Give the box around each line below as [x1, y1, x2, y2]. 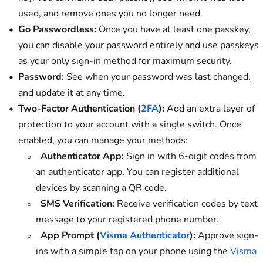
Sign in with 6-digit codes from [124, 149, 257, 163]
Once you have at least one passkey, [96, 22, 251, 36]
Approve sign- [195, 228, 258, 242]
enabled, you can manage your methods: [18, 133, 188, 147]
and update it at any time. [18, 86, 125, 99]
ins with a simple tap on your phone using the [36, 244, 230, 258]
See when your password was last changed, [64, 70, 251, 83]
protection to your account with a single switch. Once [18, 117, 241, 131]
